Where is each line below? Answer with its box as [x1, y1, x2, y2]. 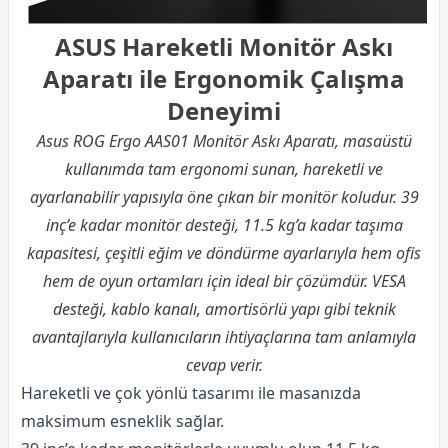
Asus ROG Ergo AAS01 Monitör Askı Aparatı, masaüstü [36, 130, 412, 152]
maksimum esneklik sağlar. [21, 410, 224, 432]
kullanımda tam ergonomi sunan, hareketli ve [65, 158, 383, 180]
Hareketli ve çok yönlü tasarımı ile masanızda [21, 382, 361, 404]
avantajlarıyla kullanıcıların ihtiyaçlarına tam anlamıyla [32, 326, 416, 348]
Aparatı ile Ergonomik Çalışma [43, 62, 405, 95]
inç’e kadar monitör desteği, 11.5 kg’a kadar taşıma [45, 214, 403, 236]
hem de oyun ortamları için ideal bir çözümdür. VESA [42, 270, 406, 292]
